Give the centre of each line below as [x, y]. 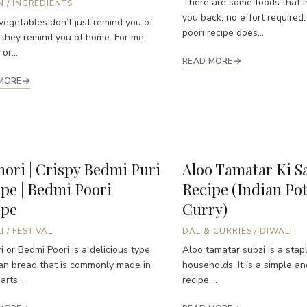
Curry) [205, 209]
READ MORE [208, 61]
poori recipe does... [223, 32]
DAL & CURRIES [217, 231]
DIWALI [277, 231]
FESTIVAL [33, 231]
